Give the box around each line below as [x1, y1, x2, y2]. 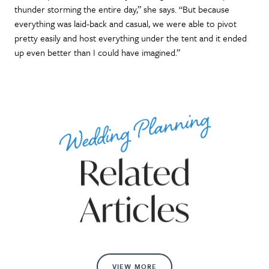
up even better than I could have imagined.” [14, 45, 180, 59]
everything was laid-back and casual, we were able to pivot [14, 16, 237, 30]
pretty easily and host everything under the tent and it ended [14, 31, 247, 44]
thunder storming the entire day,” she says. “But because [14, 2, 229, 16]
